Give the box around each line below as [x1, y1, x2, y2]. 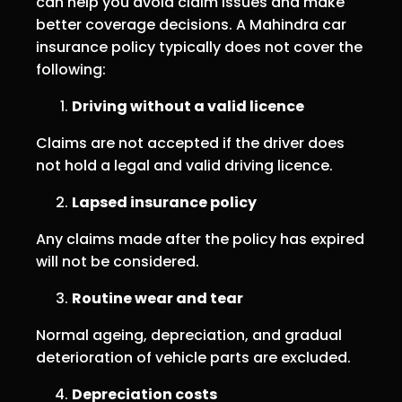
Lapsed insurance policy [72, 191, 257, 213]
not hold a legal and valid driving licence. [36, 154, 333, 176]
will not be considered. [36, 250, 199, 272]
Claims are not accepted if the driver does [36, 132, 345, 153]
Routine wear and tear [72, 287, 243, 309]
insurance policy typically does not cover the [36, 36, 363, 57]
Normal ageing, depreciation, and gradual [36, 324, 342, 345]
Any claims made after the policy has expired [36, 228, 364, 249]
